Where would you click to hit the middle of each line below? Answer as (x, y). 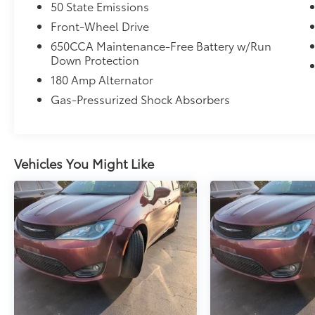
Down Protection (95, 60)
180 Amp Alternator (102, 79)
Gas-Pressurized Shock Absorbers (141, 99)
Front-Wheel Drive (100, 26)
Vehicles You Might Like (84, 163)
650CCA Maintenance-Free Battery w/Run (161, 46)
